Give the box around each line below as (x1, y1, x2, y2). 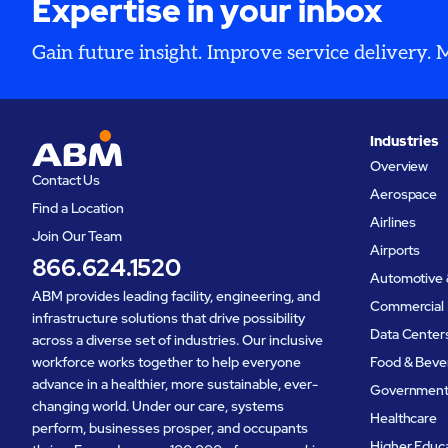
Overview (370, 157, 429, 176)
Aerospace (370, 185, 438, 204)
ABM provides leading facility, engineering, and (31, 286, 320, 305)
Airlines (370, 213, 417, 232)
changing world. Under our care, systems (31, 396, 284, 415)
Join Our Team (31, 226, 122, 245)
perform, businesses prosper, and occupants (31, 418, 308, 437)
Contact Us (31, 170, 101, 189)
